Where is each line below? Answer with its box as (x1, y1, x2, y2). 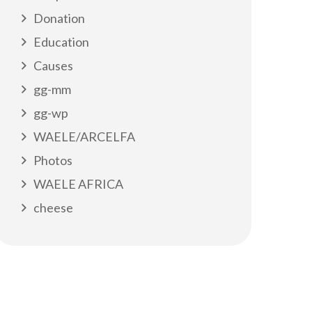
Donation (33, 10, 85, 26)
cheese (33, 200, 73, 215)
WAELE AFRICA (33, 176, 123, 192)
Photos (33, 153, 72, 168)
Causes (33, 58, 73, 73)
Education (33, 34, 89, 49)
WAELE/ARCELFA (33, 129, 135, 144)
